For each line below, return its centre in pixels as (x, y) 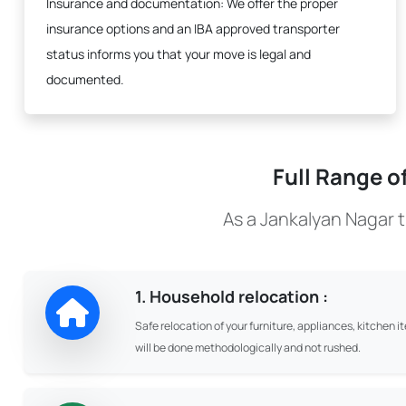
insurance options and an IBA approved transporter (193, 29)
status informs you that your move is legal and (179, 54)
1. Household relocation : (231, 296)
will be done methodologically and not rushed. (247, 348)
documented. (85, 79)
